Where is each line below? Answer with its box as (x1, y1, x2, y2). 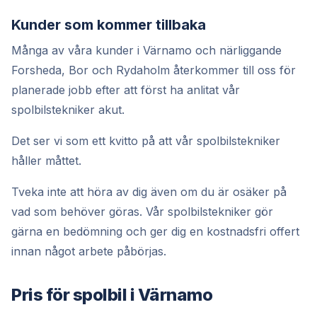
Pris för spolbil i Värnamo (11, 284, 213, 305)
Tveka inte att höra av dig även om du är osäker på (11, 184, 287, 199)
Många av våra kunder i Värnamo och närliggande (11, 42, 282, 57)
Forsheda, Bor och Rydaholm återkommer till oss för (11, 62, 296, 77)
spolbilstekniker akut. (11, 102, 125, 117)
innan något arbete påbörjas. (11, 243, 166, 258)
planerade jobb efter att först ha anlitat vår (11, 82, 240, 97)
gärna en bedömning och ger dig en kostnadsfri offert (11, 224, 299, 238)
